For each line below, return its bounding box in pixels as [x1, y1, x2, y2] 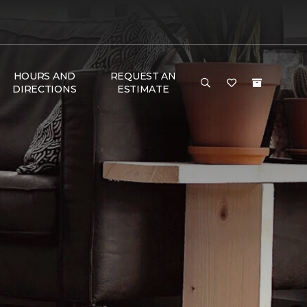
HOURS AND [13, 70, 76, 82]
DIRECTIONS [12, 83, 77, 95]
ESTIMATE [116, 83, 169, 95]
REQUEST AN [110, 70, 176, 82]
